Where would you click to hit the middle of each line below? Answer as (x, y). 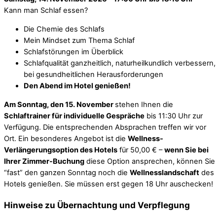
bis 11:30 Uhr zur (174, 116)
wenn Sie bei (186, 150)
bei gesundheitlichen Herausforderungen (93, 75)
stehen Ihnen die (144, 104)
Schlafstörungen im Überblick (74, 52)
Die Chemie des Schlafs (64, 29)
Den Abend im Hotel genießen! (77, 86)
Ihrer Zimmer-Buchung (44, 161)
